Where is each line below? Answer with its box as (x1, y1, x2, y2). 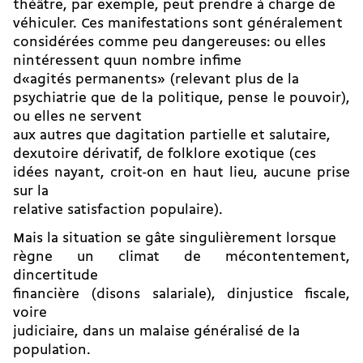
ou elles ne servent (13, 110, 142, 125)
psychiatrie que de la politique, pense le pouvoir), (13, 92, 350, 106)
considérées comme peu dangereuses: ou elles (13, 36, 326, 50)
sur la (13, 185, 49, 199)
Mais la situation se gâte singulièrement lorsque (13, 232, 336, 246)
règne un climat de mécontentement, (13, 250, 350, 265)
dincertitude (13, 269, 98, 284)
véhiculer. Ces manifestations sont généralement (13, 17, 343, 32)
